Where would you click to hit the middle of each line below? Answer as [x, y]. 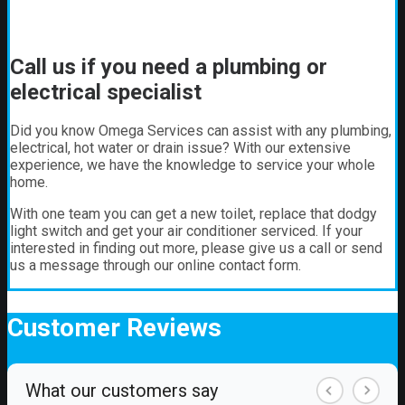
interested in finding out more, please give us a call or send [196, 249]
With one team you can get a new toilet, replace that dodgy [193, 214]
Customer [64, 327]
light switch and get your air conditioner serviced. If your [186, 231]
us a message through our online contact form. [155, 266]
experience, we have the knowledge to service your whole [193, 165]
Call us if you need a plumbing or [169, 66]
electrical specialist [106, 92]
